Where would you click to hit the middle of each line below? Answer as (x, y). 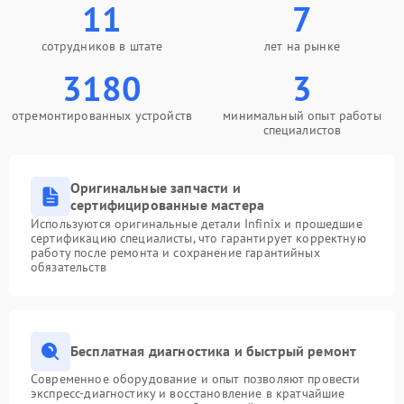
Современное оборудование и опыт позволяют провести (196, 378)
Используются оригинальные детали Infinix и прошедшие (197, 223)
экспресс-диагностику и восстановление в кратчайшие (188, 393)
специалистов (302, 129)
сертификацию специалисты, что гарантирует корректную (198, 238)
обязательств (69, 266)
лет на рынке (302, 46)
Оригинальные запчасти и (156, 187)
